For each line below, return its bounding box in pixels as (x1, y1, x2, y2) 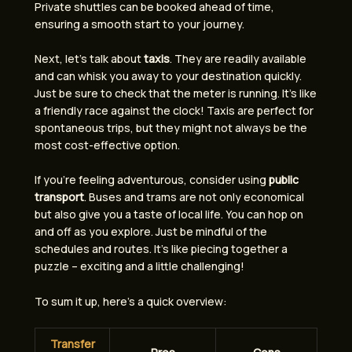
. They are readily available (170, 50, 306, 66)
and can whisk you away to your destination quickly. (35, 68, 302, 83)
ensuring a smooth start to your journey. (35, 16, 244, 31)
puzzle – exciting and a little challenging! (35, 258, 244, 274)
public (269, 172, 299, 188)
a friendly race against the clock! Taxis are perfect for (35, 102, 313, 118)
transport (35, 189, 84, 205)
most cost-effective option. (35, 137, 180, 152)
